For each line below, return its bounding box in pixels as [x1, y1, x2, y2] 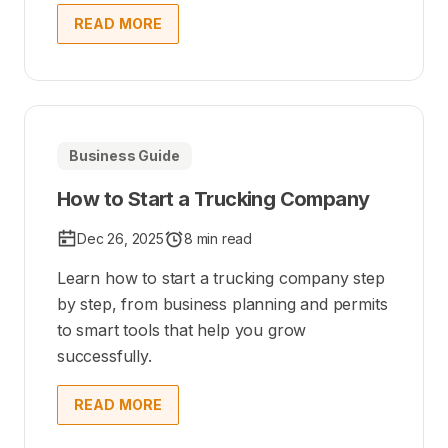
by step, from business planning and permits [57, 293, 388, 314]
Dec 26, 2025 [77, 229, 164, 247]
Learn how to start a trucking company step [57, 267, 385, 288]
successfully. [57, 345, 152, 366]
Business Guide [69, 146, 180, 164]
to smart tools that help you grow [57, 319, 307, 340]
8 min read [183, 229, 253, 247]
